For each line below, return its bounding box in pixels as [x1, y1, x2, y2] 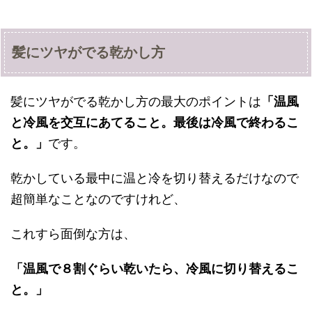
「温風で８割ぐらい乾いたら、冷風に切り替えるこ [10, 261, 299, 276]
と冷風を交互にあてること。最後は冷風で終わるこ [10, 115, 299, 130]
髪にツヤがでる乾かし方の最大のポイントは [10, 94, 261, 109]
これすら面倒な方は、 [10, 226, 136, 242]
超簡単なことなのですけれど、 [10, 192, 186, 207]
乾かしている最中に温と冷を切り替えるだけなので [10, 171, 299, 186]
